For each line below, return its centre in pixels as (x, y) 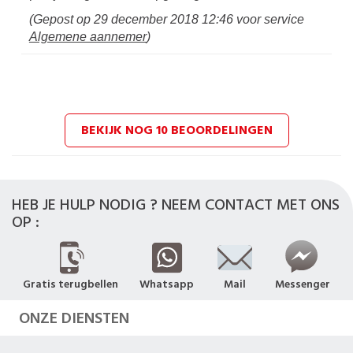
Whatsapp (167, 284)
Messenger (303, 284)
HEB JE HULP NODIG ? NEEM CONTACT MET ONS (176, 205)
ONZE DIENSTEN (74, 318)
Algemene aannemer (87, 37)
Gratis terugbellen (70, 284)
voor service (270, 19)
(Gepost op (61, 19)
